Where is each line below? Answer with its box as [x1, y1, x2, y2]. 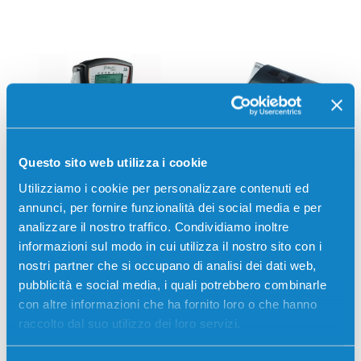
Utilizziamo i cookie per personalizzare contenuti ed [19, 180, 309, 194]
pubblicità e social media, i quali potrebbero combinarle [19, 277, 326, 291]
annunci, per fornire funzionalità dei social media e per [19, 200, 322, 214]
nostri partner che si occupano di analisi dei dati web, [19, 258, 317, 272]
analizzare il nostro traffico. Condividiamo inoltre [19, 219, 289, 233]
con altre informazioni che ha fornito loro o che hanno [19, 297, 317, 310]
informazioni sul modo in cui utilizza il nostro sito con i [19, 239, 322, 252]
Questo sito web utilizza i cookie [19, 155, 208, 169]
